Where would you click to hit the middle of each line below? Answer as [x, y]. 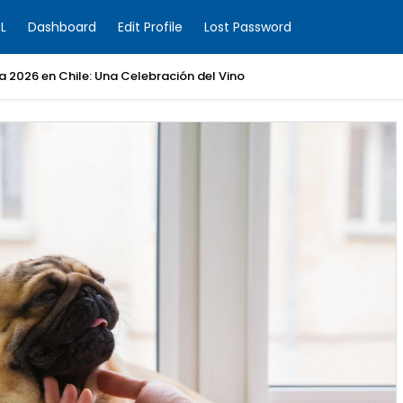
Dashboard [62, 27]
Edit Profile [150, 27]
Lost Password [248, 27]
